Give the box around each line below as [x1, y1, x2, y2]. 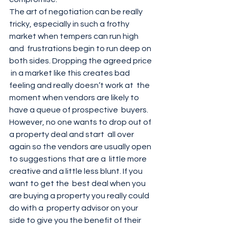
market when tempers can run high [9, 32, 140, 40]
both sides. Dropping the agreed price [9, 57, 153, 65]
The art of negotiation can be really [9, 8, 146, 16]
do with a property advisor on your [9, 204, 140, 212]
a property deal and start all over [9, 130, 135, 139]
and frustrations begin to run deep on [9, 44, 153, 53]
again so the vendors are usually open [9, 143, 153, 151]
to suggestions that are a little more [9, 155, 148, 163]
